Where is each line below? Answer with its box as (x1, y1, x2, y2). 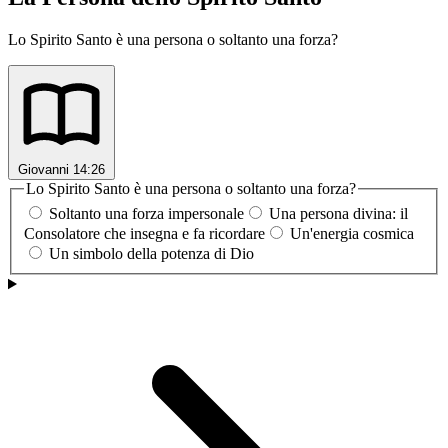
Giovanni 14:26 (18, 161, 105, 177)
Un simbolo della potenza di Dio (49, 245, 254, 263)
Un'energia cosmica (290, 225, 414, 243)
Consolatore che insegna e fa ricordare (24, 225, 265, 243)
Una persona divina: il (269, 205, 408, 223)
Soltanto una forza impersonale (49, 205, 244, 223)
